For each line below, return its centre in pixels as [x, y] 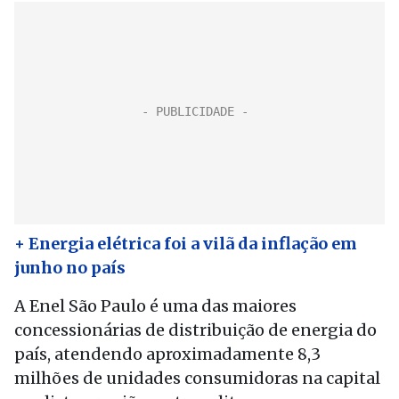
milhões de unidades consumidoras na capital [197, 378]
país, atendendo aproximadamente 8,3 [167, 354]
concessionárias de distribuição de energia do [195, 330]
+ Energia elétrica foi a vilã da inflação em [186, 244]
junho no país [70, 268]
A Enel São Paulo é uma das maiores [155, 306]
